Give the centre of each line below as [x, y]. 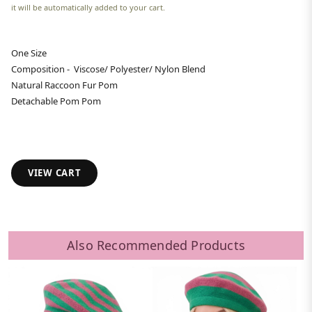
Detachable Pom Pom [56, 101]
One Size [29, 53]
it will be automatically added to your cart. [88, 8]
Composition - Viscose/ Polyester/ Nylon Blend [108, 69]
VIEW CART [55, 173]
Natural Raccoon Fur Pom [65, 85]
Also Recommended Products [156, 245]
